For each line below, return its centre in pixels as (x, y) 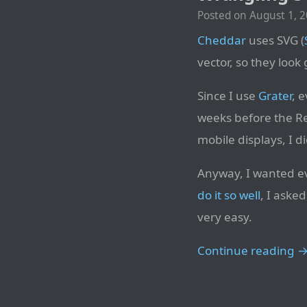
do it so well (229, 195)
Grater (275, 96)
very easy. (225, 217)
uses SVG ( (275, 40)
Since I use (228, 96)
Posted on (223, 16)
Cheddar (222, 40)
